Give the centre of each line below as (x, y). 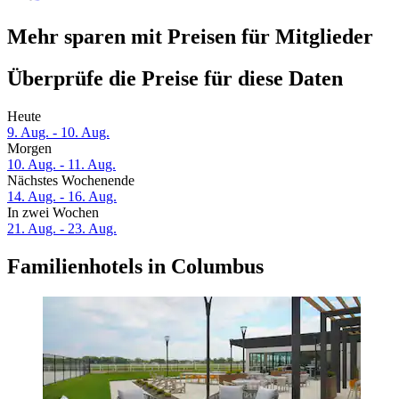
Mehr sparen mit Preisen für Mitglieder (190, 37)
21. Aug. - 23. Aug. (62, 229)
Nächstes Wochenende (71, 181)
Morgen (29, 149)
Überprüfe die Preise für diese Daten (175, 79)
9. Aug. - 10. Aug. (58, 133)
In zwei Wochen (53, 213)
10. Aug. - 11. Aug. (61, 165)
